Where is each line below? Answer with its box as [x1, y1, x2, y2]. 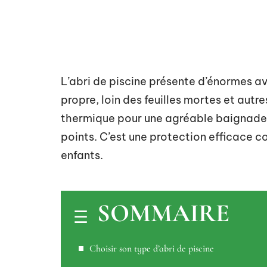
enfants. [61, 148, 103, 162]
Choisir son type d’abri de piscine [89, 243, 214, 254]
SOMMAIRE [97, 198, 229, 228]
